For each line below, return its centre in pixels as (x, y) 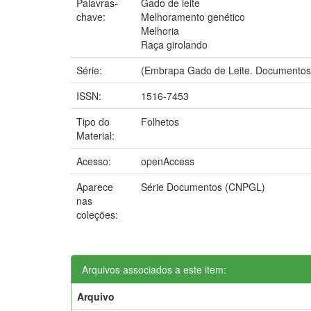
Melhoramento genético (193, 16)
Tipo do (93, 121)
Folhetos (160, 121)
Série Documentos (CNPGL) (203, 186)
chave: (92, 16)
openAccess (168, 161)
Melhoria (160, 30)
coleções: (97, 214)
